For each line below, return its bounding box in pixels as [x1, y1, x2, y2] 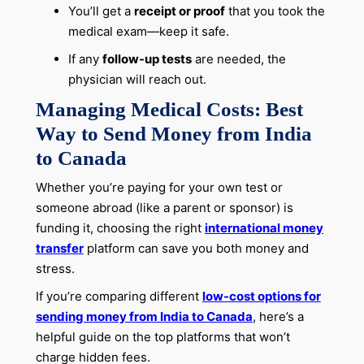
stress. [35, 261, 75, 277]
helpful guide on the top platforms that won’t [35, 329, 290, 345]
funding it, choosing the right [35, 220, 205, 236]
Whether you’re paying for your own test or [35, 180, 283, 196]
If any [67, 51, 102, 67]
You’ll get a [67, 3, 134, 19]
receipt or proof [133, 3, 225, 19]
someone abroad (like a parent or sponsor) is [35, 200, 293, 216]
